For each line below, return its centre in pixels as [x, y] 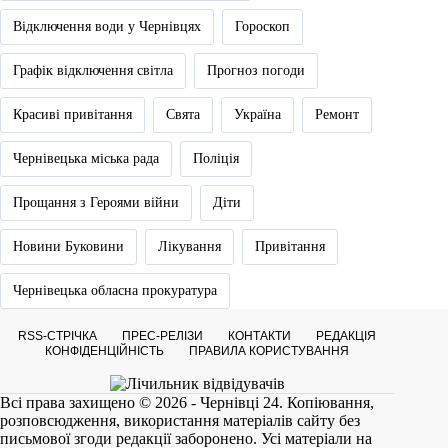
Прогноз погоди [256, 70]
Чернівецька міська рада [86, 158]
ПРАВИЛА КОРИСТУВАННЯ [269, 350]
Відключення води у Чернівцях [107, 26]
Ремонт [337, 114]
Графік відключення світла [93, 70]
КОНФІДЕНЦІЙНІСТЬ [105, 350]
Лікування [189, 246]
